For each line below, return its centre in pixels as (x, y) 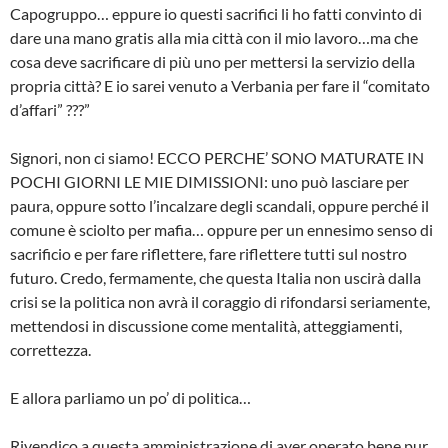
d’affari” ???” (50, 110)
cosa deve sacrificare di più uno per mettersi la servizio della (212, 62)
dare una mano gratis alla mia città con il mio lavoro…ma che (214, 38)
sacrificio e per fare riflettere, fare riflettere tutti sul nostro (208, 254)
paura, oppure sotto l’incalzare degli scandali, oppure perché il (219, 206)
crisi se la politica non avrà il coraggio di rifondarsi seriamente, (220, 302)
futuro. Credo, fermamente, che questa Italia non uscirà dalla (215, 278)
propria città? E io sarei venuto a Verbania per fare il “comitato (220, 86)
